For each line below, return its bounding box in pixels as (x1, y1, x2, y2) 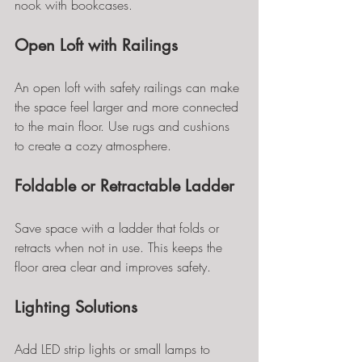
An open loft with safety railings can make (15, 78, 243, 96)
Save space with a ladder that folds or (15, 219, 223, 237)
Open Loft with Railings (15, 35, 178, 56)
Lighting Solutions (15, 297, 137, 318)
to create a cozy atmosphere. (15, 137, 171, 154)
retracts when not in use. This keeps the (15, 238, 226, 256)
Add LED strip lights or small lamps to (15, 340, 214, 358)
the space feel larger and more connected (15, 98, 242, 116)
